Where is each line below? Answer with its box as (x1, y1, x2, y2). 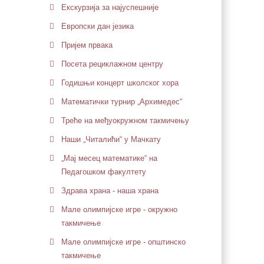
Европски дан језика (61, 22, 134, 31)
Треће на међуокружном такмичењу (61, 116, 189, 125)
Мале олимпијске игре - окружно (61, 205, 177, 214)
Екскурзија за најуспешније (61, 3, 159, 12)
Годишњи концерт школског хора (61, 78, 179, 87)
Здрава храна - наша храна (61, 186, 159, 195)
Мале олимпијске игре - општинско (61, 237, 186, 246)
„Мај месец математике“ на (61, 154, 157, 163)
